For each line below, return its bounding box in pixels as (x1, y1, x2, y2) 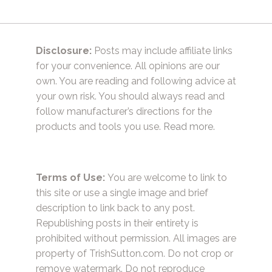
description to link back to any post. (36, 202, 195, 214)
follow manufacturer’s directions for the (36, 105, 212, 117)
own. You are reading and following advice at (36, 75, 236, 87)
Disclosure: (36, 44, 92, 56)
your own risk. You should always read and (36, 90, 225, 102)
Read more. (163, 120, 215, 132)
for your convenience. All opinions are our (36, 59, 220, 72)
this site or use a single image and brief (36, 186, 208, 199)
